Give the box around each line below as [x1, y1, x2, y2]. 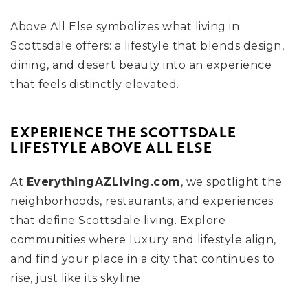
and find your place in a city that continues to [10, 252, 275, 265]
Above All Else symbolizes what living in [10, 20, 239, 33]
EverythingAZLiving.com [26, 175, 181, 188]
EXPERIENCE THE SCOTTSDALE [10, 122, 236, 142]
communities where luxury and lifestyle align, [10, 233, 276, 246]
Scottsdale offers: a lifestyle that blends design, [10, 39, 284, 52]
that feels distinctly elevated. [10, 78, 179, 91]
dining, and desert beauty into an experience [10, 58, 272, 71]
